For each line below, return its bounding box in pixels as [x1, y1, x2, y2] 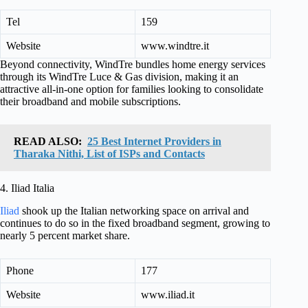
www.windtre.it [141, 40, 209, 52]
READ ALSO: [14, 135, 82, 148]
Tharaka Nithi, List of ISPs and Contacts [14, 148, 205, 160]
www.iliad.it [141, 289, 195, 301]
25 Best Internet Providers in [87, 135, 221, 148]
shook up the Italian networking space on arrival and [19, 205, 249, 217]
